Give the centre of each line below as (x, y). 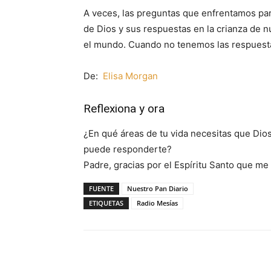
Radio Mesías (157, 203)
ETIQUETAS (106, 203)
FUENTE (101, 188)
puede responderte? (128, 149)
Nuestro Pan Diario (158, 188)
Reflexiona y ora (124, 109)
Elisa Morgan (130, 76)
